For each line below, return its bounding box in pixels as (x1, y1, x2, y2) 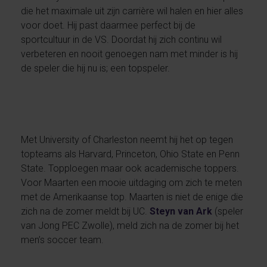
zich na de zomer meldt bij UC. (20, 205, 150, 217)
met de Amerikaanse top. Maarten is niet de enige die (20, 191, 243, 203)
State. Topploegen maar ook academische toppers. (20, 162, 239, 174)
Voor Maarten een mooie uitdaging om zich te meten (20, 176, 242, 188)
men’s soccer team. (20, 234, 104, 246)
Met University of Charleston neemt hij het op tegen (20, 133, 233, 145)
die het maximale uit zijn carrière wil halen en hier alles (20, 5, 243, 17)
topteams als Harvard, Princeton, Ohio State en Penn (20, 148, 240, 160)
